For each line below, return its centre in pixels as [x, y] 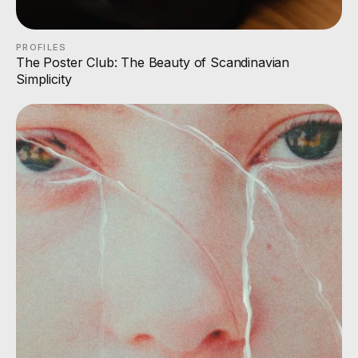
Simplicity [44, 79]
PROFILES [42, 47]
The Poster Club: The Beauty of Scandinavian [153, 62]
